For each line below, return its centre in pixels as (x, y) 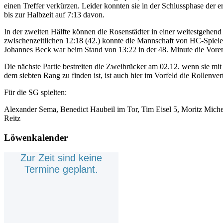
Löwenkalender (36, 137)
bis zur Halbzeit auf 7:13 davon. (54, 14)
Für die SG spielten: (35, 92)
